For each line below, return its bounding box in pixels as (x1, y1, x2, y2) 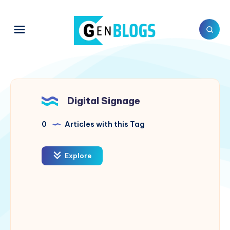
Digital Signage (67, 95, 140, 107)
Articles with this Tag (63, 120, 145, 129)
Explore (63, 151, 91, 160)
